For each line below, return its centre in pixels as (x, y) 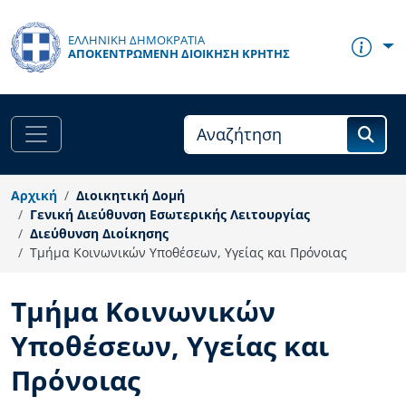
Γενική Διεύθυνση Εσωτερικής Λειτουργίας (170, 214)
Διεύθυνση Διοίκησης (99, 233)
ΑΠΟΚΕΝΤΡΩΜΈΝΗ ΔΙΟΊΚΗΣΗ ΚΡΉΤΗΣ (179, 53)
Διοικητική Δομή (130, 195)
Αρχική (34, 195)
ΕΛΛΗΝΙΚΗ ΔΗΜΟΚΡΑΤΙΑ (136, 39)
